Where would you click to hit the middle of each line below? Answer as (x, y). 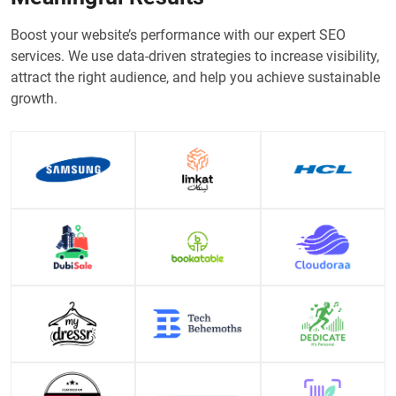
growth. (34, 99)
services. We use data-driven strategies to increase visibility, (195, 57)
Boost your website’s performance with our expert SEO (178, 35)
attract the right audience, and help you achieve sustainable (195, 78)
